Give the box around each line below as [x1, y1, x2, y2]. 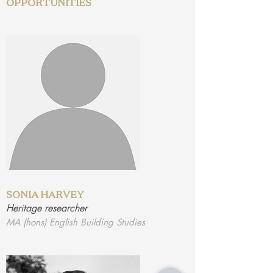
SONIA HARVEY [6, 188, 83, 200]
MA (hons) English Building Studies [6, 216, 145, 228]
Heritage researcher [6, 202, 87, 214]
